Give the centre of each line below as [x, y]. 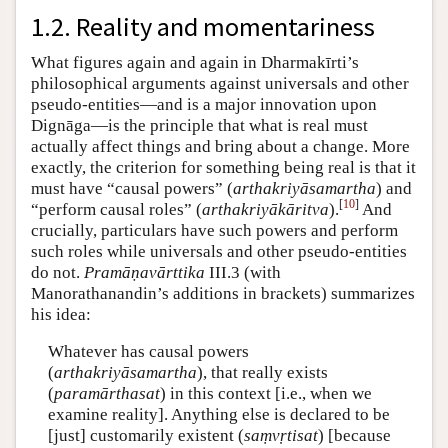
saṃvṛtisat [280, 436]
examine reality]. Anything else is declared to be [218, 415]
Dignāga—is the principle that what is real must [199, 125]
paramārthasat [106, 394]
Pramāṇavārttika [144, 272]
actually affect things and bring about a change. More [220, 146]
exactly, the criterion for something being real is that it [223, 167]
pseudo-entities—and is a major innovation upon [204, 104]
